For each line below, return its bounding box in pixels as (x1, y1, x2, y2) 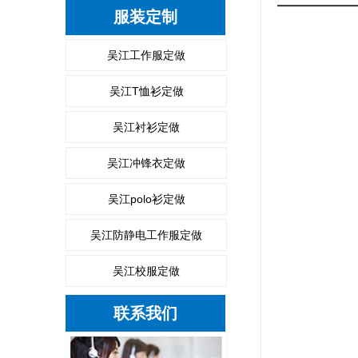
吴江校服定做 (113, 265, 180, 277)
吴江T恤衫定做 (109, 85, 184, 97)
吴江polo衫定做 (107, 193, 185, 205)
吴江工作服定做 (107, 49, 185, 62)
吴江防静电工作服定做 (90, 229, 202, 241)
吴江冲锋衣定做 (107, 157, 185, 169)
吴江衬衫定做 (113, 121, 180, 133)
